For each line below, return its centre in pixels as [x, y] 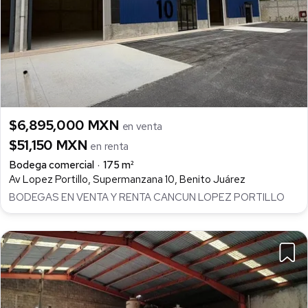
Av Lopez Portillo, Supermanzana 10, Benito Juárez [127, 179]
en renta [110, 146]
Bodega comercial [52, 165]
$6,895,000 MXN [66, 125]
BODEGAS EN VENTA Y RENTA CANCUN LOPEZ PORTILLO [147, 198]
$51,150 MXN [50, 145]
